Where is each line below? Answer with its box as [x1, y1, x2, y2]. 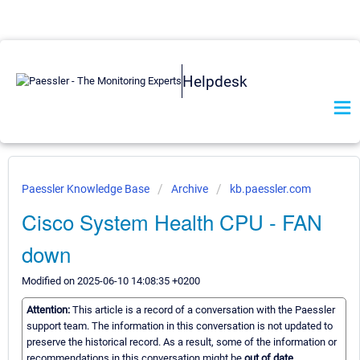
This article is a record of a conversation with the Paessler [72, 304, 335, 317]
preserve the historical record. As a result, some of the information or [27, 336, 337, 349]
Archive [171, 182, 208, 195]
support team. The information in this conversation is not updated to [27, 320, 333, 333]
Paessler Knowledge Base [22, 182, 152, 195]
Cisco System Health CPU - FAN [22, 207, 322, 236]
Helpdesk [182, 72, 247, 91]
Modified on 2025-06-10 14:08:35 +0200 [22, 275, 200, 287]
